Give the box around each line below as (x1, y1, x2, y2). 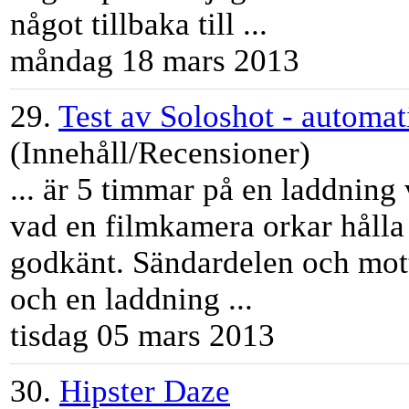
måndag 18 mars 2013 (10, 43, 299, 79)
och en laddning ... (10, 281, 253, 318)
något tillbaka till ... (10, 6, 267, 43)
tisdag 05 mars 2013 (10, 318, 275, 354)
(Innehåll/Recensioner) (10, 135, 310, 172)
